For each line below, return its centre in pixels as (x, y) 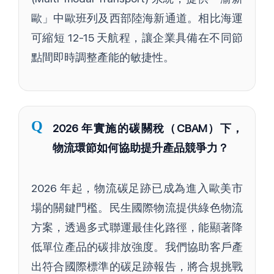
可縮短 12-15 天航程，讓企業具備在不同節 (137, 38)
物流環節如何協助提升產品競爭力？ (141, 148)
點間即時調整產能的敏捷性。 (103, 57)
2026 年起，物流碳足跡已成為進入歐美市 (137, 188)
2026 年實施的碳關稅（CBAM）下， (148, 128)
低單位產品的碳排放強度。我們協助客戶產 (137, 247)
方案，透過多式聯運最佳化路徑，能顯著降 (137, 228)
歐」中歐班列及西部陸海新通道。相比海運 (137, 18)
